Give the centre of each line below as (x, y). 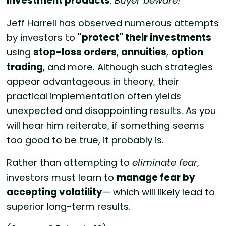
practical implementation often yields (94, 96)
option (187, 52)
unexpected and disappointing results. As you (111, 111)
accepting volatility (55, 192)
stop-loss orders (75, 52)
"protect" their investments (145, 38)
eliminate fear (165, 162)
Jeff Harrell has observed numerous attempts (113, 23)
